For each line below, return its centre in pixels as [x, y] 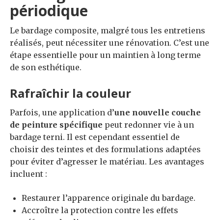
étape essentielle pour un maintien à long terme [105, 55]
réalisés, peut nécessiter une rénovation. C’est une [110, 42]
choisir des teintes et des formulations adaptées [105, 149]
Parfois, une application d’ [62, 112]
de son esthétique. [46, 67]
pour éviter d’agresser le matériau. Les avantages [107, 161]
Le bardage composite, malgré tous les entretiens [108, 30]
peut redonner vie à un [148, 124]
